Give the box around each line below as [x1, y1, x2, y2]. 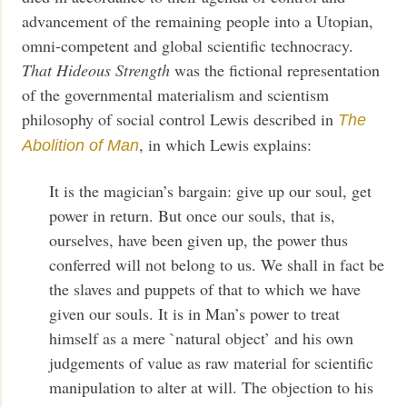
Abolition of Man [22, 136, 140, 155]
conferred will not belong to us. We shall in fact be [49, 253, 385, 275]
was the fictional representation [170, 59, 381, 82]
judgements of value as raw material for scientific [49, 351, 374, 373]
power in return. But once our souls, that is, [49, 203, 336, 226]
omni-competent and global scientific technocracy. [22, 35, 354, 57]
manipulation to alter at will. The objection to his [49, 375, 374, 398]
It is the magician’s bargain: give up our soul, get [49, 179, 372, 202]
